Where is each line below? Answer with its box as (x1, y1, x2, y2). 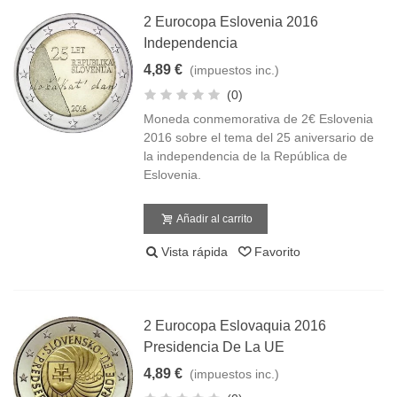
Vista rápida (161, 245, 229, 259)
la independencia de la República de (144, 149, 348, 163)
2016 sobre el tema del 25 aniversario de (144, 130, 375, 144)
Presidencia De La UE (144, 339, 285, 354)
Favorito (254, 245, 301, 259)
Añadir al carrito (176, 213, 253, 225)
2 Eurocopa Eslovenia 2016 (144, 14, 319, 29)
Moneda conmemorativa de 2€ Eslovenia (144, 112, 374, 126)
